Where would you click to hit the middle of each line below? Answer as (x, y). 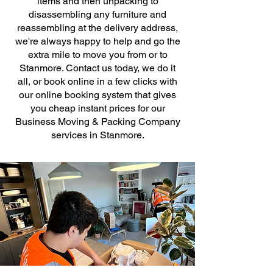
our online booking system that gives (97, 95)
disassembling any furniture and (97, 14)
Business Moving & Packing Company (97, 122)
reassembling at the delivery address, (97, 28)
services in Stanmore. (97, 135)
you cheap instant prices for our (97, 108)
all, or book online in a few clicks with (97, 81)
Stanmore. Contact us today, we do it (97, 68)
